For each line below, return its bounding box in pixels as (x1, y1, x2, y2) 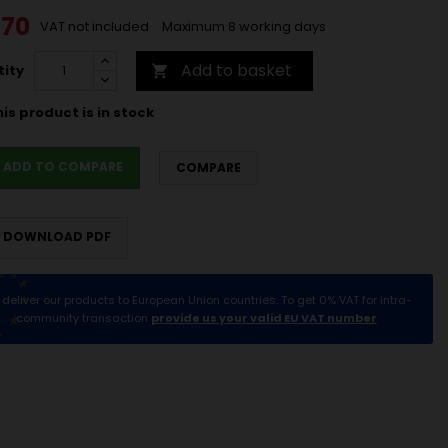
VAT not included (40, 17, 152, 36)
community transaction (15, 310, 151, 326)
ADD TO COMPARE (3, 158, 123, 176)
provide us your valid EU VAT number (150, 310, 377, 326)
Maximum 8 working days (162, 17, 326, 36)
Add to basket (181, 59, 292, 82)
